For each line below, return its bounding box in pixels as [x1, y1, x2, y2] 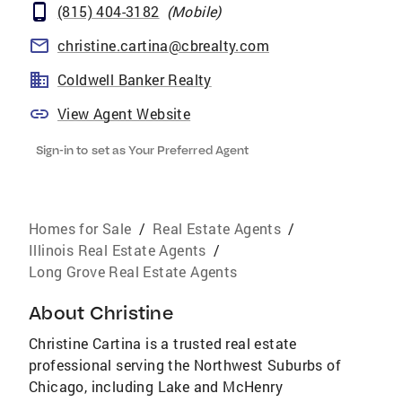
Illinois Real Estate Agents [29, 240, 206, 259]
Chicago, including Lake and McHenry [29, 377, 283, 396]
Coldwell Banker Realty [57, 70, 212, 89]
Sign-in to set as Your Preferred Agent [36, 143, 249, 157]
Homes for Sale [29, 219, 132, 238]
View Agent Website [57, 104, 191, 123]
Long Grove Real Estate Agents [29, 262, 238, 281]
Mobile [171, 2, 217, 21]
